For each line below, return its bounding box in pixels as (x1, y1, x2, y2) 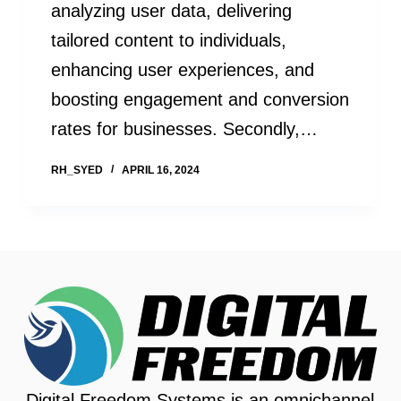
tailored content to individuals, (50, 30, 286, 51)
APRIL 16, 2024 (121, 164, 200, 177)
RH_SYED (50, 164, 103, 177)
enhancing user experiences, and (50, 60, 314, 81)
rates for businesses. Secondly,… (50, 119, 318, 140)
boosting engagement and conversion (50, 90, 349, 110)
